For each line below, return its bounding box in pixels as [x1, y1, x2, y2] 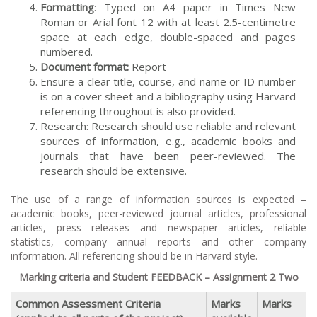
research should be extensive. [40, 163, 187, 178]
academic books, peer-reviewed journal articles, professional [11, 206, 306, 220]
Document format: [40, 59, 129, 74]
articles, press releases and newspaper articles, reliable [11, 220, 306, 234]
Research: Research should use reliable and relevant [40, 118, 296, 133]
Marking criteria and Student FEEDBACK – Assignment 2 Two [18, 270, 299, 284]
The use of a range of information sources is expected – [11, 192, 306, 206]
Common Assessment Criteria [16, 296, 161, 311]
